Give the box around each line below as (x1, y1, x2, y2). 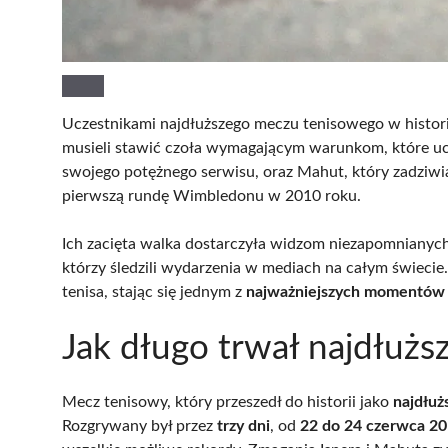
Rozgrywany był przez (62, 417, 217, 434)
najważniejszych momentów (246, 283, 445, 300)
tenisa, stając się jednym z (62, 283, 246, 300)
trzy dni (217, 417, 270, 434)
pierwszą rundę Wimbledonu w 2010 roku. (62, 187, 361, 204)
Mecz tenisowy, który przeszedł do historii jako (62, 393, 393, 410)
